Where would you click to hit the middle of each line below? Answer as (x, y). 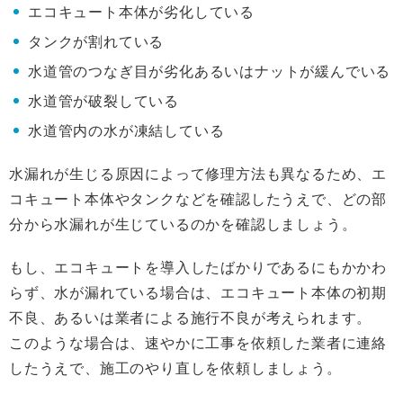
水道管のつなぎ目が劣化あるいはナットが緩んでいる (210, 71)
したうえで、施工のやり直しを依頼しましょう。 (175, 368)
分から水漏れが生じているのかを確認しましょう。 (183, 224)
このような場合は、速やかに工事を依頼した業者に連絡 (198, 343)
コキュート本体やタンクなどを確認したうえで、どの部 (198, 199)
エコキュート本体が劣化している (141, 12)
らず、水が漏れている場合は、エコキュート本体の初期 (198, 292)
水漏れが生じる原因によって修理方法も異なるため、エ (198, 174)
